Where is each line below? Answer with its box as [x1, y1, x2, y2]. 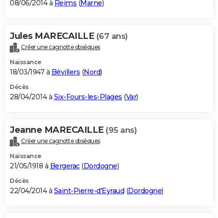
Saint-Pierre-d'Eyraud [54, 186, 124, 196]
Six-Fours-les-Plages [54, 92, 122, 102]
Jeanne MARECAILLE [10, 125, 106, 136]
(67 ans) [96, 32, 128, 41]
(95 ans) [106, 126, 137, 135]
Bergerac [50, 162, 80, 171]
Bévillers [51, 68, 80, 77]
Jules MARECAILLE [10, 31, 96, 42]
